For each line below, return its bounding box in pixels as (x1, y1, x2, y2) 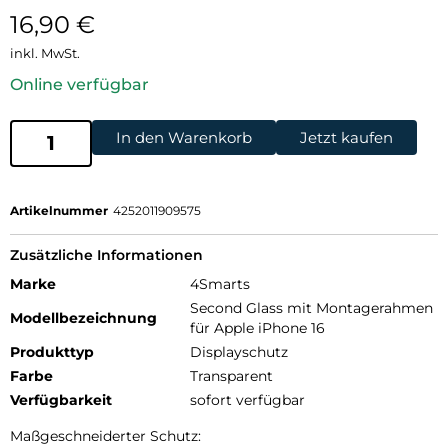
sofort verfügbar (190, 390, 305, 409)
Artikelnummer (10, 202, 108, 218)
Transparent (190, 366, 273, 385)
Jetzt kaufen (300, 127, 393, 147)
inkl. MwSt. (10, 44, 80, 61)
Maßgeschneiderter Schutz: (10, 426, 201, 445)
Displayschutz (190, 342, 288, 361)
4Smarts (190, 274, 250, 293)
